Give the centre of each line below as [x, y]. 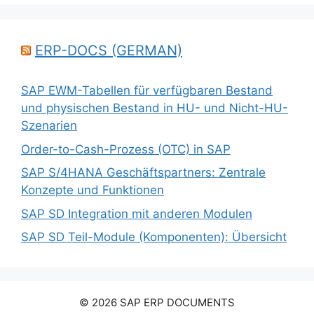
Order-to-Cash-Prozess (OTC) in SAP [126, 149]
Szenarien [49, 126]
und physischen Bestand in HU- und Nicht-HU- [155, 108]
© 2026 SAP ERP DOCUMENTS [157, 303]
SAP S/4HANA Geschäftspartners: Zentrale [143, 173]
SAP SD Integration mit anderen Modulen [137, 213]
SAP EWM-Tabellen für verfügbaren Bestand [147, 91]
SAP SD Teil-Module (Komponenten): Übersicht [154, 237]
